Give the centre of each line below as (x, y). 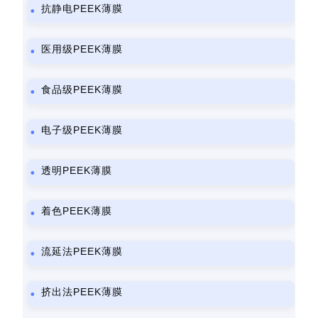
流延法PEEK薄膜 (82, 251)
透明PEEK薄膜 (77, 170)
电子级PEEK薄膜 (82, 130)
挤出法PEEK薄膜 (82, 292)
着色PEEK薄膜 (77, 211)
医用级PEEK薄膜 (82, 49)
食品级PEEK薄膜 (82, 89)
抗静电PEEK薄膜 (82, 9)
